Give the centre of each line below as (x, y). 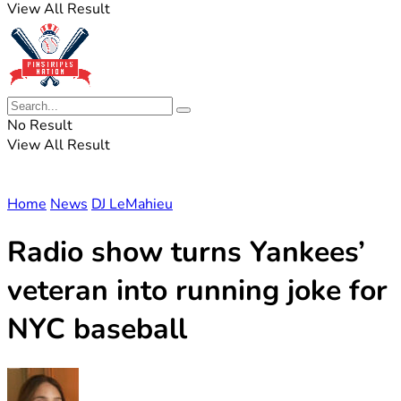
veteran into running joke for (197, 291)
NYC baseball (97, 329)
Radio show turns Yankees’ (186, 252)
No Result (40, 125)
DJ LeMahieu (132, 204)
